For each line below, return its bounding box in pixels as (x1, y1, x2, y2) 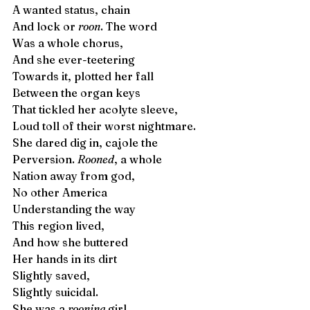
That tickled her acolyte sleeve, (12, 102, 178, 116)
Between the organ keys (12, 86, 140, 100)
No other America (12, 185, 107, 199)
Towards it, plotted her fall (12, 69, 156, 83)
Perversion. (12, 152, 77, 166)
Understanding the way (12, 202, 138, 216)
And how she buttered (12, 235, 128, 249)
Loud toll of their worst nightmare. (12, 119, 196, 133)
